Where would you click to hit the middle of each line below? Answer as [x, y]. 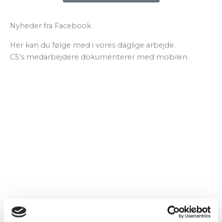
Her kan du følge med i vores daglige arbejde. [93, 45]
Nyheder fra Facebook [51, 26]
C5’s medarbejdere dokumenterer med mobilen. [99, 57]
